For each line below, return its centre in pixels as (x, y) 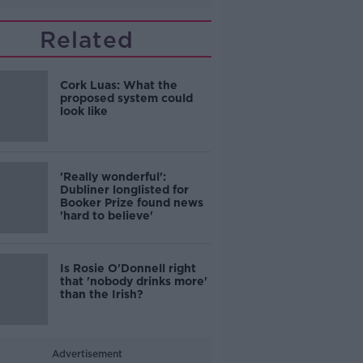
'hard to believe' (106, 216)
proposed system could (126, 98)
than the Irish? (101, 294)
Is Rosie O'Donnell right (128, 268)
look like (83, 111)
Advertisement (87, 354)
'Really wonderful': (113, 177)
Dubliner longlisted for (124, 190)
